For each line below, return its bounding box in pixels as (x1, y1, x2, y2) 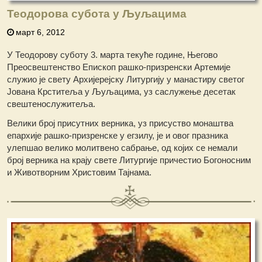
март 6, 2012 (16, 27, 65, 37)
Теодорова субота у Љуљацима (7, 8, 187, 20)
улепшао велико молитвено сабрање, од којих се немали (7, 143, 238, 153)
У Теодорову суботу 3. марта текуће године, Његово (7, 50, 218, 60)
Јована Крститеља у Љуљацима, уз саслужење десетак (7, 87, 236, 97)
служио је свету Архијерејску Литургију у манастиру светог (7, 74, 245, 85)
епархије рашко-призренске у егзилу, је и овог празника (7, 130, 229, 141)
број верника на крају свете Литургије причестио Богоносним (7, 155, 251, 166)
